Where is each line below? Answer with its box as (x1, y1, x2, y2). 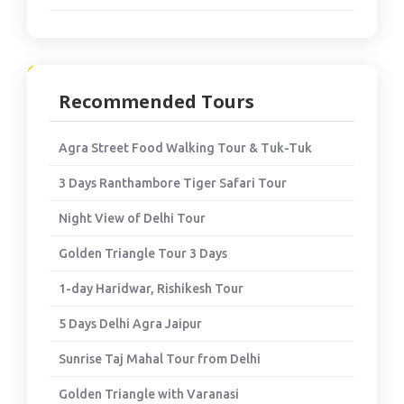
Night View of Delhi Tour (59, 211, 206, 226)
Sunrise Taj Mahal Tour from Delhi (59, 352, 261, 367)
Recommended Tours (59, 89, 254, 115)
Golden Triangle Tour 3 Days (59, 246, 227, 262)
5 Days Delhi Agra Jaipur (59, 317, 202, 332)
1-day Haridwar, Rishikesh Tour (59, 281, 243, 297)
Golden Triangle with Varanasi (59, 387, 239, 402)
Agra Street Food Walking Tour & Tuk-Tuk (59, 141, 312, 156)
